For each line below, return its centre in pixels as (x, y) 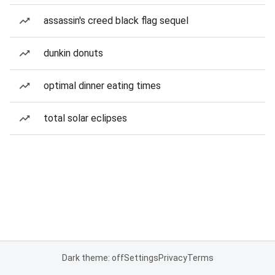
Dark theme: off (93, 258)
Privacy (172, 258)
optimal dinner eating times (102, 86)
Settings (141, 258)
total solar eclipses (85, 118)
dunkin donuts (73, 53)
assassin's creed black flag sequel (116, 21)
